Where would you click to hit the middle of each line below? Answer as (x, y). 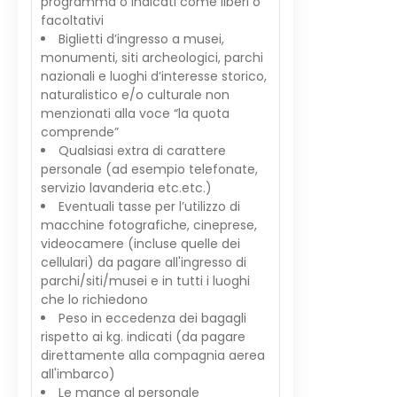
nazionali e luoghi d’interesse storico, (154, 76)
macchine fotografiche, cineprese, (149, 225)
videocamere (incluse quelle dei (140, 244)
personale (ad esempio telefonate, (149, 169)
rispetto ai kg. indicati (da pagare (143, 337)
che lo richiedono (94, 300)
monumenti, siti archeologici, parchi (152, 58)
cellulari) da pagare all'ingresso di (144, 262)
